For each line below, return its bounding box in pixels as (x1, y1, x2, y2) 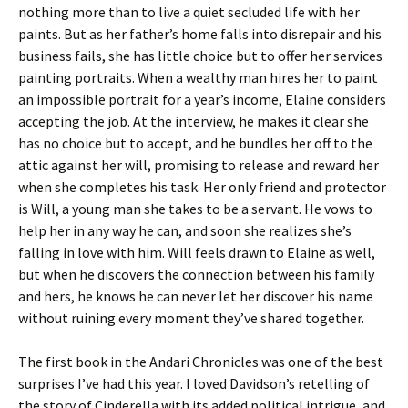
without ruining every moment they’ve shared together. (18, 309, 364, 327)
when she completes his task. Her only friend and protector (18, 178, 386, 196)
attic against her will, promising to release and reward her (18, 156, 379, 174)
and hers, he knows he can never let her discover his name (18, 287, 373, 305)
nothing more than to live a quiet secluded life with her (18, 3, 360, 21)
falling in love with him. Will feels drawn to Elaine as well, (18, 243, 375, 261)
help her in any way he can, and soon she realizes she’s (18, 221, 352, 240)
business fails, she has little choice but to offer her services (18, 46, 382, 65)
